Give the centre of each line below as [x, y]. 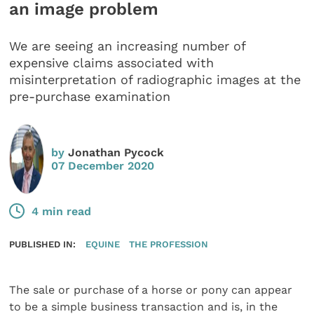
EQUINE [102, 244]
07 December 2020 [103, 165]
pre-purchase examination [90, 97]
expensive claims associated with [112, 63]
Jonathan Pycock [116, 152]
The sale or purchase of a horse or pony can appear [151, 290]
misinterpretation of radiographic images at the [155, 80]
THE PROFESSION [169, 244]
